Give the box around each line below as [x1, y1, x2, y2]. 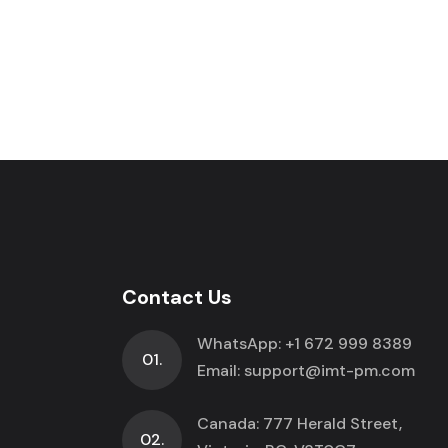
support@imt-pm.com [244, 360, 415, 381]
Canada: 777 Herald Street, [197, 413, 402, 434]
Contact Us [122, 284, 232, 310]
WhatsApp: [197, 333, 285, 354]
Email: [197, 360, 244, 381]
